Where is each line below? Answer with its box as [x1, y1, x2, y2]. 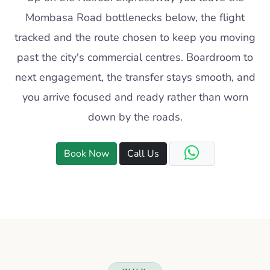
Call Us [127, 147, 159, 161]
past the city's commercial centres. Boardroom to [17, 50, 253, 65]
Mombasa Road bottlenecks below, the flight [25, 10, 245, 25]
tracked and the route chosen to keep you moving [14, 30, 256, 45]
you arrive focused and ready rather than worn [22, 90, 248, 105]
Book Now [63, 147, 109, 161]
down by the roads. [87, 110, 183, 125]
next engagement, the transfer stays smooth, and [14, 70, 256, 85]
